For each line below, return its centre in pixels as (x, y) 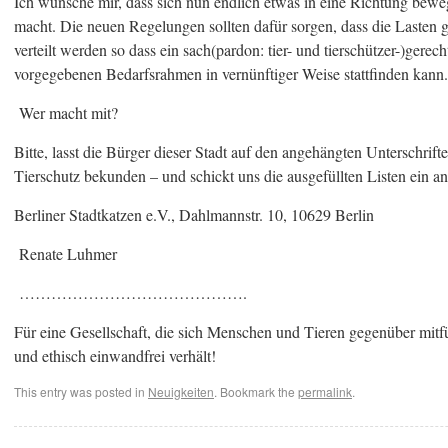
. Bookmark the (256, 391)
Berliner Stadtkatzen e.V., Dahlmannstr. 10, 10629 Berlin (194, 214)
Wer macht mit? (66, 112)
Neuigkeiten (181, 391)
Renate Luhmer (65, 253)
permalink (325, 391)
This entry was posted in (81, 391)
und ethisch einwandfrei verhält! (115, 355)
